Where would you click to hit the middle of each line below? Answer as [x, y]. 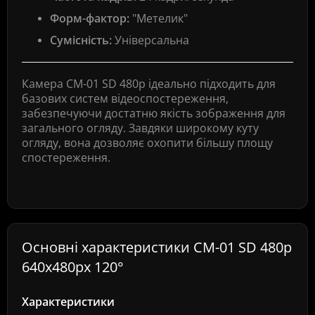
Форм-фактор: [90, 18]
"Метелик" [159, 18]
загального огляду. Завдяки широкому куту [140, 128]
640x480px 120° [73, 267]
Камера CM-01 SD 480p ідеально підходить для [149, 84]
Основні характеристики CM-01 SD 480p [157, 247]
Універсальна [150, 40]
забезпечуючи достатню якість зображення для [154, 113]
